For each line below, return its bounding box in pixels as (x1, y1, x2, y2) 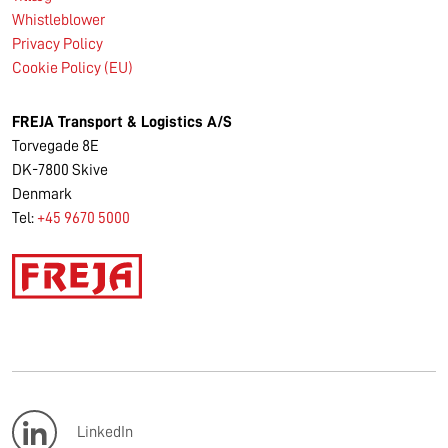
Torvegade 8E (12, 138, 99, 155)
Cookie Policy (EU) (12, 60, 133, 77)
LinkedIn (77, 423, 133, 440)
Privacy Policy (12, 36, 103, 53)
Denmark (12, 186, 72, 203)
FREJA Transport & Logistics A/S (12, 114, 232, 131)
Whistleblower (12, 12, 105, 29)
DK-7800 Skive (12, 162, 108, 179)
